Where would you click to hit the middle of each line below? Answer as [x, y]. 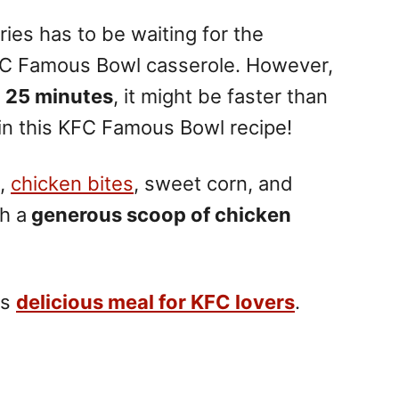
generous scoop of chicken [159, 214]
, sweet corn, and [213, 183]
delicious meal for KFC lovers [155, 301]
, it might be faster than [220, 96]
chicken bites [72, 183]
